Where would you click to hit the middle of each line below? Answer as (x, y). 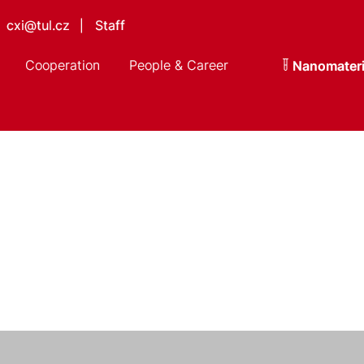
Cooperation (62, 65)
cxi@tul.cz (38, 25)
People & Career (178, 65)
